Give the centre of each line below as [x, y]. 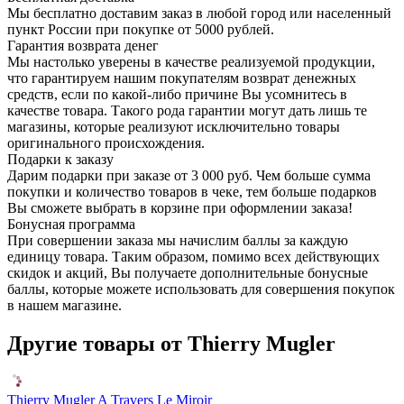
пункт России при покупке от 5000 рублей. [141, 30]
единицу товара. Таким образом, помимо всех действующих [193, 257]
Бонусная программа [71, 225]
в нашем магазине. [64, 306]
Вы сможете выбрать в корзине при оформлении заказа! [180, 208]
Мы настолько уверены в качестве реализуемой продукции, [191, 62]
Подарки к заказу [60, 160]
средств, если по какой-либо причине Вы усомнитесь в [177, 95]
